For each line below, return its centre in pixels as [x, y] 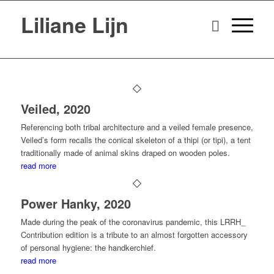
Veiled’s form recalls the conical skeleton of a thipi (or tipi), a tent [135, 140]
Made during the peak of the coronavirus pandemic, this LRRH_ [133, 222]
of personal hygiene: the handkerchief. [88, 247]
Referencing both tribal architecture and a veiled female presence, [137, 127]
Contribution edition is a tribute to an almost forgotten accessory [134, 235]
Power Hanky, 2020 [76, 203]
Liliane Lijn [74, 24]
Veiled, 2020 [55, 109]
